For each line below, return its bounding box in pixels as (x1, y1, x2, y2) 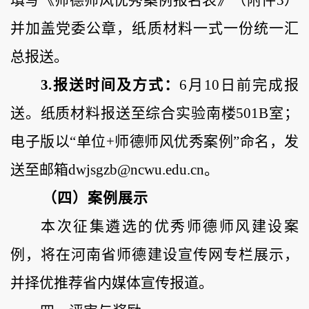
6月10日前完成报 (179, 77, 299, 94)
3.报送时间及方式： (41, 77, 180, 94)
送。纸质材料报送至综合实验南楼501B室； (10, 105, 299, 122)
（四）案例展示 (42, 190, 148, 207)
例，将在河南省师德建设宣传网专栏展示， (10, 246, 299, 263)
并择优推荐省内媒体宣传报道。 (10, 275, 213, 292)
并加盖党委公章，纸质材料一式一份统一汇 (10, 20, 299, 37)
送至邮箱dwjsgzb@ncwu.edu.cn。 (10, 161, 219, 179)
